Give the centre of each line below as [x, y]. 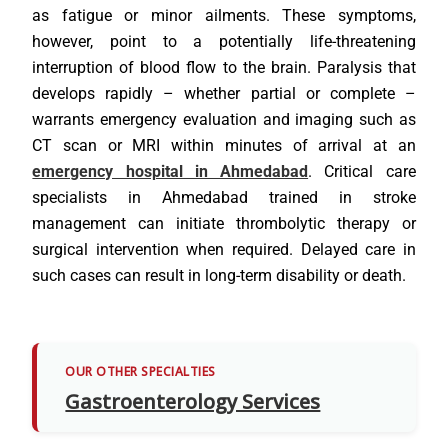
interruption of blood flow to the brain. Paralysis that [224, 68]
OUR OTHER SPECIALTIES [140, 372]
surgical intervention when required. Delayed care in [224, 250]
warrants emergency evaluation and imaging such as [224, 120]
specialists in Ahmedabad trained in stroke [224, 198]
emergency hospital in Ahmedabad [170, 172]
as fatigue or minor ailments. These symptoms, [224, 16]
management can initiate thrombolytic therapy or [224, 224]
